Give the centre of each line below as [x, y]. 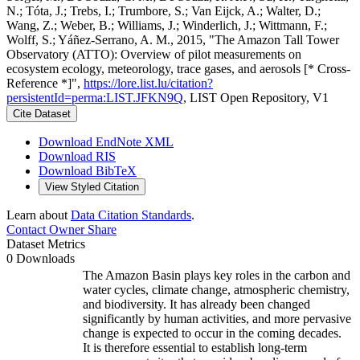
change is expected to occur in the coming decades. [212, 333]
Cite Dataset [42, 113]
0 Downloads [41, 258]
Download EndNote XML [106, 141]
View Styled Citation [92, 186]
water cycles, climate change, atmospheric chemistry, [216, 289]
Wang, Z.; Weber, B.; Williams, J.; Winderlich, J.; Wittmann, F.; [167, 25]
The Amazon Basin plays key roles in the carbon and [217, 275]
